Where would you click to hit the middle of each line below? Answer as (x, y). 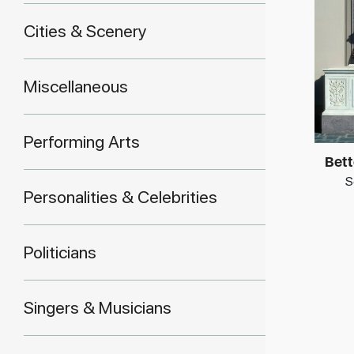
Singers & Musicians (98, 307)
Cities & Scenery (85, 31)
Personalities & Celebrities (121, 197)
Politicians (60, 252)
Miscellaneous (76, 86)
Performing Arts (82, 141)
